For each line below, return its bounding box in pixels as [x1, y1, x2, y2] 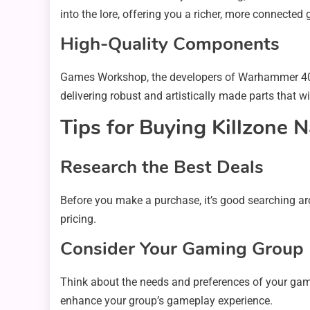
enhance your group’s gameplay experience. [60, 294, 273, 308]
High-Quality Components [60, 32, 280, 57]
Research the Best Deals [60, 155, 264, 180]
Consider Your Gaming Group [60, 237, 304, 262]
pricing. [60, 212, 96, 226]
